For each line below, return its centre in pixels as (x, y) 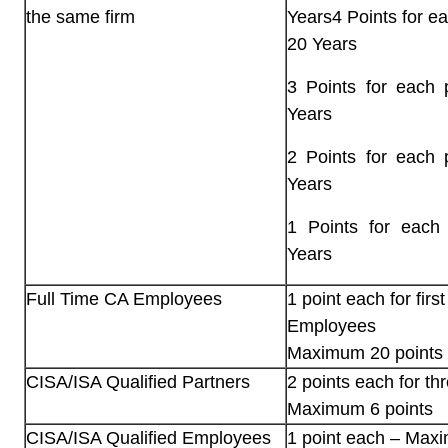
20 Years (322, 44)
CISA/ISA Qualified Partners (138, 382)
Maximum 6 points (360, 409)
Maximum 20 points (365, 353)
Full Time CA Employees (124, 299)
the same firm (80, 17)
